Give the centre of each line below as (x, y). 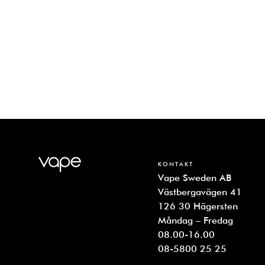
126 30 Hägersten (198, 206)
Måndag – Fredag (196, 220)
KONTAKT (176, 164)
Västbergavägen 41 (200, 192)
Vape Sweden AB (195, 177)
